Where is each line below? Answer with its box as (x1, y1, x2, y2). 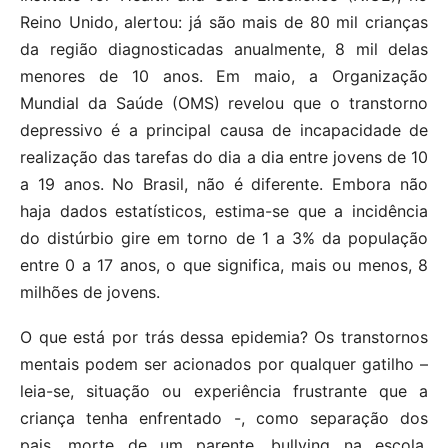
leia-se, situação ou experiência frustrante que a (20, 380, 428, 401)
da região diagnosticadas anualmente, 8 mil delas (20, 38, 428, 59)
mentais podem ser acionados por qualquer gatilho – (20, 353, 428, 374)
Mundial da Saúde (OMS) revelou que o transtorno (20, 92, 428, 113)
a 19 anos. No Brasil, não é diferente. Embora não (20, 173, 428, 194)
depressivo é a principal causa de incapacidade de (20, 119, 428, 140)
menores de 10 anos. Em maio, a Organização (20, 65, 428, 86)
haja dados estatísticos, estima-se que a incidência (20, 200, 428, 221)
